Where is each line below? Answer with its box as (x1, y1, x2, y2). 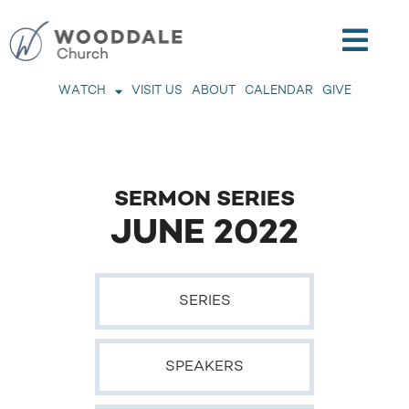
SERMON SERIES (114, 189, 295, 211)
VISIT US (131, 85, 183, 97)
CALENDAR (244, 85, 313, 97)
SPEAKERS (165, 360, 244, 374)
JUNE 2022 (110, 216, 299, 251)
